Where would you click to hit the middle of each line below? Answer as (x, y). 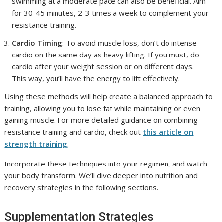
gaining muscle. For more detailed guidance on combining (101, 120)
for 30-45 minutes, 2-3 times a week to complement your (111, 13)
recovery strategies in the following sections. (82, 187)
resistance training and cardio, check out (74, 132)
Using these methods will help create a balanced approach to (109, 96)
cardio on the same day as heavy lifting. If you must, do (106, 54)
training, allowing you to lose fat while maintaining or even (103, 108)
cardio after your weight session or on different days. (103, 66)
